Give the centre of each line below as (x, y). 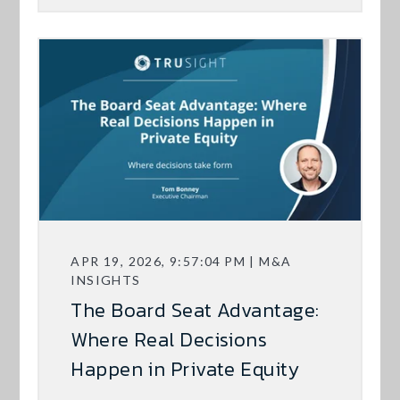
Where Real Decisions (169, 340)
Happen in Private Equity (185, 370)
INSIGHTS (106, 280)
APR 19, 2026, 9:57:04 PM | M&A (181, 262)
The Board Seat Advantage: (195, 311)
